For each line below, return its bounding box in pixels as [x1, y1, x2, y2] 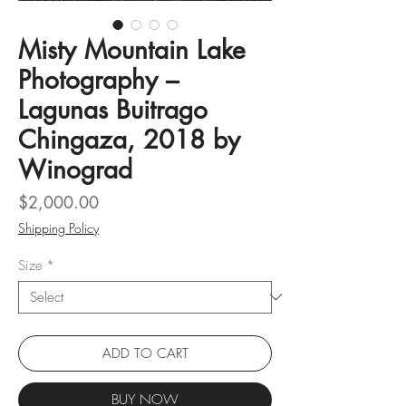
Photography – [18, 63, 179, 96]
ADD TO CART [101, 343, 188, 362]
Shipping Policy [18, 218, 99, 237]
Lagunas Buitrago [18, 92, 208, 126]
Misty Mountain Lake [18, 33, 246, 66]
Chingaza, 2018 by [18, 122, 240, 156]
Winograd [18, 152, 132, 186]
